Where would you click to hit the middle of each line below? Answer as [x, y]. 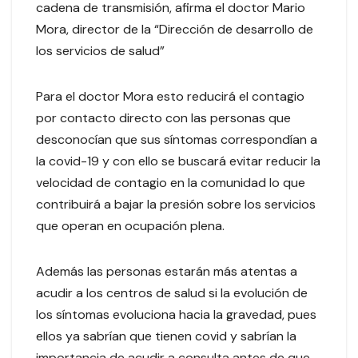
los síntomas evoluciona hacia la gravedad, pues [176, 315]
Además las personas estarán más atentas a [167, 272]
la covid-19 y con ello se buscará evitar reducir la [178, 161]
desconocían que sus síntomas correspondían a [177, 140]
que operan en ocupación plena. [133, 226]
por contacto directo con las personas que [163, 118]
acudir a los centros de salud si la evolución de [172, 293]
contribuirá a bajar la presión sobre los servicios [176, 205]
